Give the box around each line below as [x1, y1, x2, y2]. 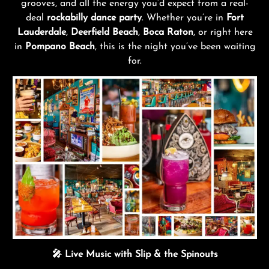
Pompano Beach [25, 42, 95, 52]
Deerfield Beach [70, 28, 138, 37]
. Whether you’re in [142, 13, 226, 23]
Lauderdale [17, 28, 66, 37]
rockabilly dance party [47, 13, 142, 23]
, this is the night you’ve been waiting [94, 42, 256, 52]
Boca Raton [142, 28, 193, 37]
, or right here [193, 28, 253, 37]
